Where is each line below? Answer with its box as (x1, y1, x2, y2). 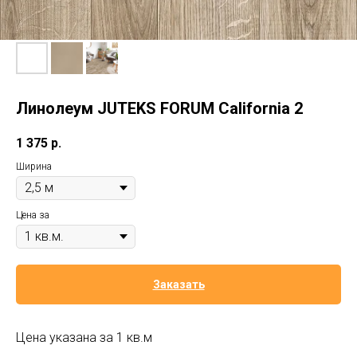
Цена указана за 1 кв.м (16, 330, 152, 346)
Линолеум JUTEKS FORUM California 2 (16, 99, 303, 118)
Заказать (152, 278, 205, 292)
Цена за (16, 210, 49, 222)
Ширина (16, 161, 52, 173)
